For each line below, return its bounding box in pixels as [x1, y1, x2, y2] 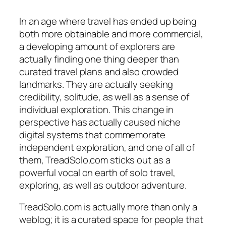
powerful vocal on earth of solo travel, [19, 165, 176, 179]
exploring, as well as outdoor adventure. [19, 178, 187, 192]
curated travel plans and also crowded [19, 65, 179, 78]
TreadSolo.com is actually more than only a [19, 200, 197, 214]
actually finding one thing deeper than [19, 52, 180, 66]
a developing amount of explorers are [19, 39, 176, 53]
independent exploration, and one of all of [19, 140, 195, 154]
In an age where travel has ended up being [19, 14, 197, 28]
